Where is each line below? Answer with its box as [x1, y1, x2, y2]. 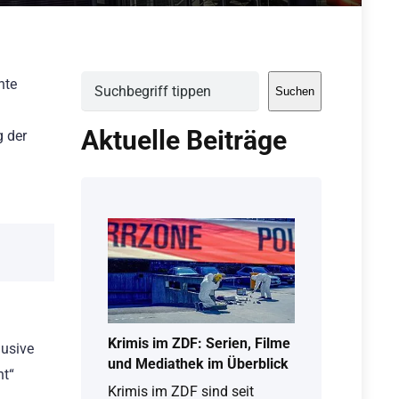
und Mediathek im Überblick [108, 355, 289, 373]
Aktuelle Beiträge [81, 125, 287, 156]
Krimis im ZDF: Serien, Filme [108, 335, 290, 353]
